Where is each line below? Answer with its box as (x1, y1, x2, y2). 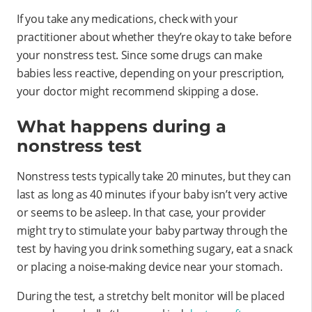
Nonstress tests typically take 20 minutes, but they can (17, 168, 291, 184)
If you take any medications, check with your (17, 10, 238, 26)
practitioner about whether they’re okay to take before (17, 29, 292, 45)
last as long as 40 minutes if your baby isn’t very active (17, 186, 288, 202)
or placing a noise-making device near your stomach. (17, 258, 283, 274)
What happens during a (17, 116, 226, 136)
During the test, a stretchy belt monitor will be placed (17, 288, 285, 304)
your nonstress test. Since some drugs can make (17, 47, 263, 63)
